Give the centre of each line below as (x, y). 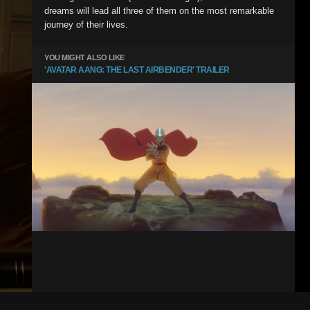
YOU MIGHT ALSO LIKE (84, 57)
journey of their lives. (86, 25)
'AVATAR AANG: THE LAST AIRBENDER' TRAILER (137, 70)
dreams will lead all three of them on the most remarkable (159, 11)
